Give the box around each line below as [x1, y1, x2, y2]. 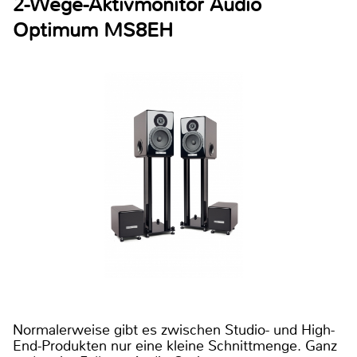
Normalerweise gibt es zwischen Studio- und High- [13, 320, 335, 339]
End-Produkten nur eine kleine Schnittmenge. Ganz [13, 335, 337, 355]
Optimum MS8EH [13, 17, 173, 43]
